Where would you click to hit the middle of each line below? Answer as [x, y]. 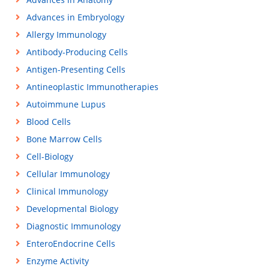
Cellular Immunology [68, 174]
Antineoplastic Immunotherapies [92, 87]
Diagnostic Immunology [73, 226]
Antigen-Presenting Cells [76, 70]
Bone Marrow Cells [64, 139]
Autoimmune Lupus [66, 104]
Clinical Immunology [67, 192]
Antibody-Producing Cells [77, 52]
